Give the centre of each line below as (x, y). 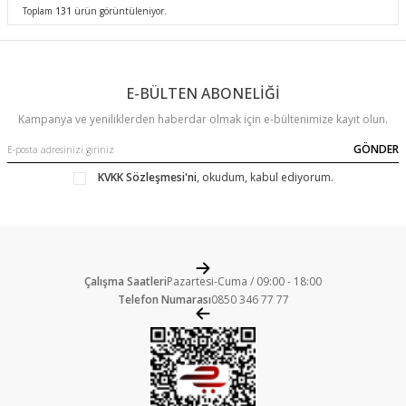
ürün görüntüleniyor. (119, 11)
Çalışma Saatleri (126, 281)
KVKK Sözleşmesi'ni (147, 177)
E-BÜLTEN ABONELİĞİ (203, 93)
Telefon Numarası (164, 300)
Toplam (39, 11)
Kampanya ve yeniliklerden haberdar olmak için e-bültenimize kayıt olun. (203, 119)
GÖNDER (376, 149)
